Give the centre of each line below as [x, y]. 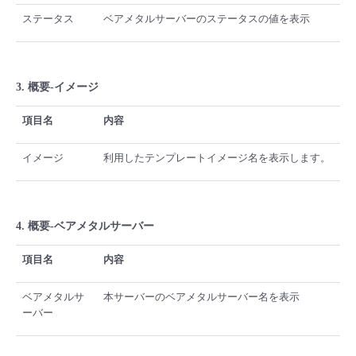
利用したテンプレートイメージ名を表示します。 [217, 158]
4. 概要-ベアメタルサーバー [85, 226]
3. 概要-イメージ [57, 87]
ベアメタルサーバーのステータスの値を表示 [207, 19]
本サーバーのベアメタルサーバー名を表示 [201, 297]
